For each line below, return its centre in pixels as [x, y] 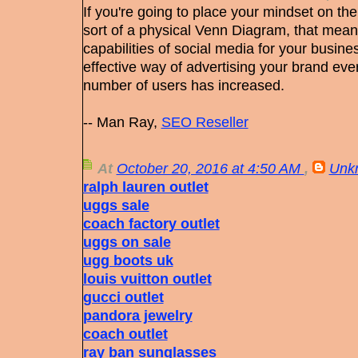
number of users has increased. [183, 86]
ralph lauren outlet [145, 187]
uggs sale [116, 205]
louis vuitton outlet [147, 279]
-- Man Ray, [122, 122]
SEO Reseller [205, 122]
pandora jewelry [137, 316]
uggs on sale [127, 242]
